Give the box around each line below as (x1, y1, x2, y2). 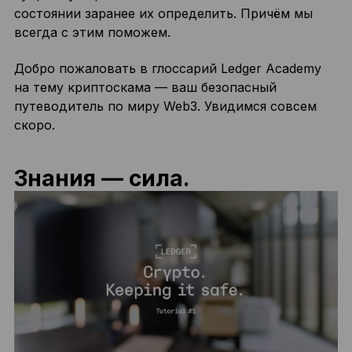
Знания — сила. (13, 165, 189, 192)
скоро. (13, 117, 55, 133)
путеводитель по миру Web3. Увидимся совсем (13, 98, 317, 114)
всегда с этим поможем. (13, 24, 170, 40)
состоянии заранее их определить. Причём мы (13, 5, 313, 21)
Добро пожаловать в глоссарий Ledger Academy (13, 60, 321, 76)
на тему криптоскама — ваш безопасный (13, 79, 277, 95)
